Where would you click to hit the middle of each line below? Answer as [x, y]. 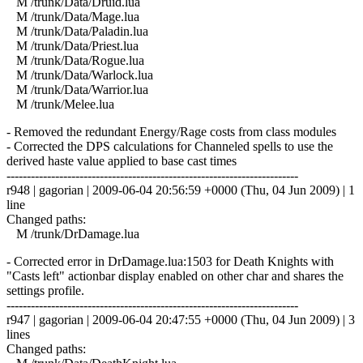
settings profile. [45, 290]
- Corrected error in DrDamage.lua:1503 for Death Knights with [170, 261]
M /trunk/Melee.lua [60, 104]
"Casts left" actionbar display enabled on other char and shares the [175, 275]
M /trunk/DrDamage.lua [73, 233]
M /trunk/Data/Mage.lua [73, 16]
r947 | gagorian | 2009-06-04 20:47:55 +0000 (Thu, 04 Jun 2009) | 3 [181, 319]
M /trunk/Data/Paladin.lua [77, 31]
